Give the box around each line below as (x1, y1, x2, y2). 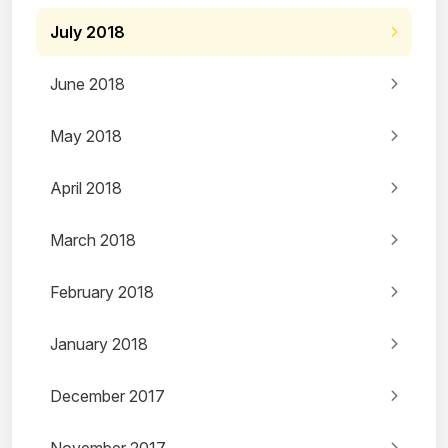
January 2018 (50, 334, 148, 355)
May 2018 (50, 126, 122, 147)
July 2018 (50, 22, 125, 43)
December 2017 (50, 386, 165, 407)
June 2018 (50, 74, 125, 95)
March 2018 (50, 230, 136, 251)
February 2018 (50, 282, 154, 303)
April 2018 (50, 178, 122, 199)
